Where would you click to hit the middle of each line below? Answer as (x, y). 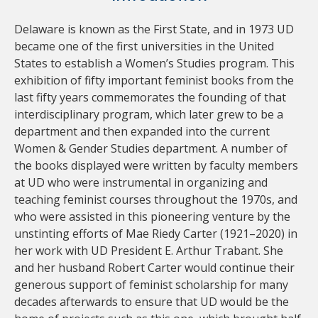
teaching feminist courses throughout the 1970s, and (156, 199)
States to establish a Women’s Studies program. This (154, 63)
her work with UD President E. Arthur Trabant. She (149, 251)
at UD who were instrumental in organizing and (141, 182)
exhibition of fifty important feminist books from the (154, 80)
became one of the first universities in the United (144, 46)
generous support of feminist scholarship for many (151, 285)
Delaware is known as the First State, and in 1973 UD (154, 29)
